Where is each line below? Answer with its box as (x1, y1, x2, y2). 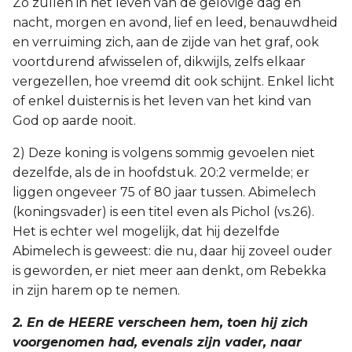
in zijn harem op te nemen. (13, 283, 180, 298)
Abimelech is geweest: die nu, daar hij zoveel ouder (13, 244, 332, 258)
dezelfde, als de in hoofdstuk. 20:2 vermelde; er (13, 165, 310, 180)
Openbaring (13, 44, 90, 59)
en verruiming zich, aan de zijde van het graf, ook (13, 35, 319, 49)
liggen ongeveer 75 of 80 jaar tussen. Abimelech (13, 185, 316, 200)
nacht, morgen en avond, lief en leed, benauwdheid (13, 15, 338, 30)
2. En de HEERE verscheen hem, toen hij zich (13, 315, 308, 330)
